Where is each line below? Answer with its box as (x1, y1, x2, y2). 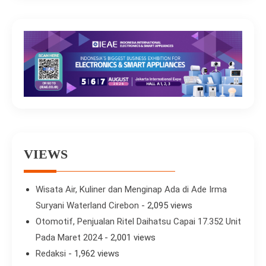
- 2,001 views (102, 232, 156, 243)
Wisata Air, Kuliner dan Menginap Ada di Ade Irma (36, 183, 227, 195)
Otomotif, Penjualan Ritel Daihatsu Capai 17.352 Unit (36, 216, 241, 227)
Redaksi (36, 248, 66, 259)
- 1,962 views (66, 248, 119, 259)
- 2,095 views (139, 199, 192, 211)
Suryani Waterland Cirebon (36, 199, 139, 211)
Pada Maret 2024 (36, 232, 102, 243)
